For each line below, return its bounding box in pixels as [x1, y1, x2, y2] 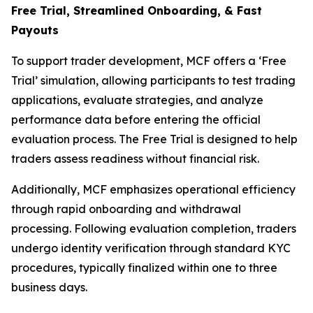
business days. [11, 280, 87, 294]
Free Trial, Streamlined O [11, 3, 156, 17]
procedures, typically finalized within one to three [11, 261, 277, 275]
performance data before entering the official [11, 112, 261, 126]
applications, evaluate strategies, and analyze [11, 93, 263, 107]
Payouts [11, 23, 59, 37]
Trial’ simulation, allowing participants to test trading [11, 73, 296, 87]
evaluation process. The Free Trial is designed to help [11, 132, 298, 146]
